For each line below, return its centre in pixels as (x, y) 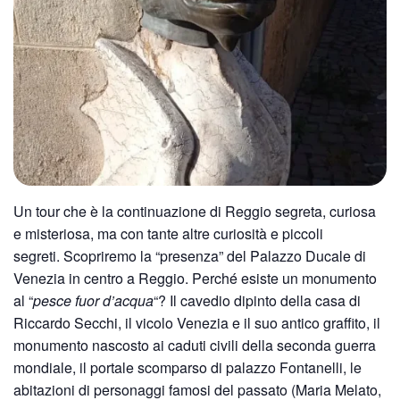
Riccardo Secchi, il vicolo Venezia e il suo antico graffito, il (197, 322)
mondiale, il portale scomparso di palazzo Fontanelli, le (187, 367)
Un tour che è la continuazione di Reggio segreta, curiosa (195, 211)
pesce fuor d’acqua (93, 300)
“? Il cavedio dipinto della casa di (257, 300)
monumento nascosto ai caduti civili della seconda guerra (195, 345)
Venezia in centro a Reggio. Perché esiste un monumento (195, 278)
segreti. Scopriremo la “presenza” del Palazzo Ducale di (190, 255)
